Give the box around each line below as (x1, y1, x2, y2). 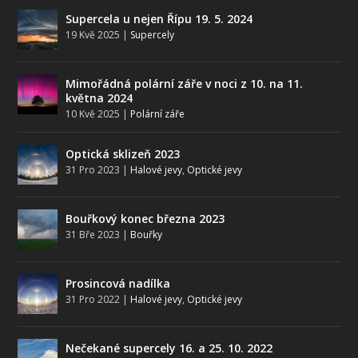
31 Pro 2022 (66, 292, 121, 307)
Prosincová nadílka (66, 276, 171, 292)
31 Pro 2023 (66, 163, 121, 177)
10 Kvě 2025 (66, 107, 121, 121)
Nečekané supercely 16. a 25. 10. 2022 (66, 340, 273, 356)
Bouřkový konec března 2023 (66, 211, 225, 227)
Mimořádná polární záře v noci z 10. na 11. (66, 76, 304, 92)
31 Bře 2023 (66, 228, 121, 242)
